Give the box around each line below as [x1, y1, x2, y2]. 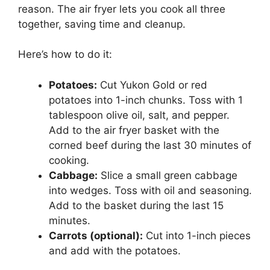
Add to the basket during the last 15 [49, 199, 224, 212]
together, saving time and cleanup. [18, 17, 186, 30]
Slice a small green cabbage [98, 169, 237, 181]
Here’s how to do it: [18, 48, 112, 61]
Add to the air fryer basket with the [49, 124, 219, 136]
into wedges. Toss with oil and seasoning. [49, 184, 252, 196]
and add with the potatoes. [49, 244, 181, 257]
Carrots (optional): [49, 229, 143, 242]
